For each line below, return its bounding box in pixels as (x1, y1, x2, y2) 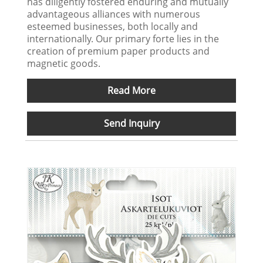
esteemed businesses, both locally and (27, 20, 198, 33)
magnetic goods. (27, 57, 101, 70)
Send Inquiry (103, 117, 160, 130)
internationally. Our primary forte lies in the (27, 32, 220, 46)
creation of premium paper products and (27, 45, 210, 58)
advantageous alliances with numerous (27, 8, 201, 21)
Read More (107, 84, 156, 97)
